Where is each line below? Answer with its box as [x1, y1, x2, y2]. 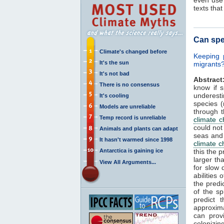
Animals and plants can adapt [99, 125, 178, 131]
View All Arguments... [99, 158, 156, 165]
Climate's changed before [99, 48, 167, 54]
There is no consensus [99, 81, 159, 87]
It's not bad [99, 70, 129, 76]
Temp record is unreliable [99, 114, 166, 120]
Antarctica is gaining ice [99, 147, 163, 153]
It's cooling [99, 92, 129, 98]
